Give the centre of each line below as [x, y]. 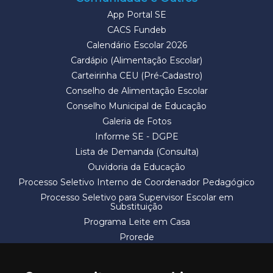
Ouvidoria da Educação [136, 167]
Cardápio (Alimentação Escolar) [136, 61]
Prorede [136, 237]
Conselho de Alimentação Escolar [136, 91]
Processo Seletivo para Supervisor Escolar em [136, 198]
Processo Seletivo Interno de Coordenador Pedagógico [136, 183]
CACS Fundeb [136, 30]
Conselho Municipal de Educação [136, 106]
